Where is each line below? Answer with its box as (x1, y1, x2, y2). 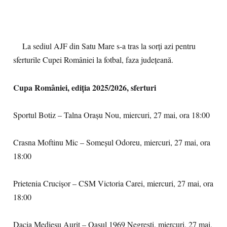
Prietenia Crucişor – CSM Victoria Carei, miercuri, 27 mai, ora (13, 178, 213, 189)
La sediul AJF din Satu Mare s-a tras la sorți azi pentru (13, 41, 196, 52)
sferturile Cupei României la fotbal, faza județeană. (13, 54, 173, 65)
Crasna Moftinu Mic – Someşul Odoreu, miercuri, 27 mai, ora (13, 137, 210, 148)
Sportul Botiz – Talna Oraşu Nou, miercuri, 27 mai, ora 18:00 (13, 109, 210, 121)
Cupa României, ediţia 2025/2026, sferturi (13, 82, 156, 93)
